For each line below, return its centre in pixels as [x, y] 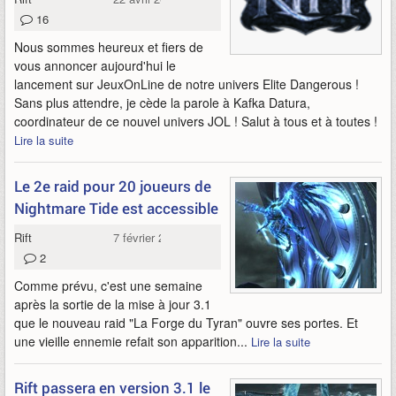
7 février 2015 [148, 237]
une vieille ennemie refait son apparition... [133, 341]
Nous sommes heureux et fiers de [109, 47]
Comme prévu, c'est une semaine [108, 286]
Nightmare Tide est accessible [116, 208]
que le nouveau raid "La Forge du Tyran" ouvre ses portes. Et [186, 323]
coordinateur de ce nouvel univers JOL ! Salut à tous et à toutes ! [196, 121]
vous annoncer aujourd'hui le [95, 65]
